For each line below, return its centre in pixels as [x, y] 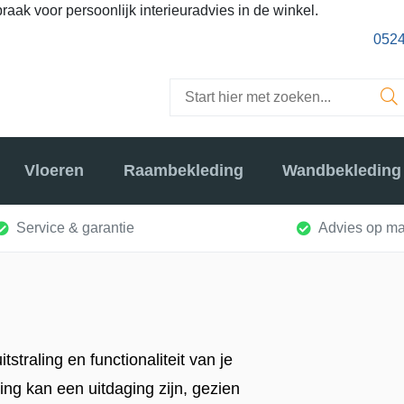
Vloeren [55, 171]
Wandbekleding [341, 171]
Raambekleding [183, 171]
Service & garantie [75, 227]
